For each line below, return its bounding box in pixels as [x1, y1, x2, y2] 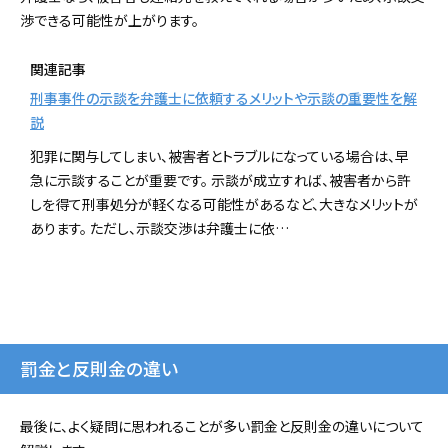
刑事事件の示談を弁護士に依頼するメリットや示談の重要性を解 [30, 88, 417, 109]
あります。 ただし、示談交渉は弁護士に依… [30, 218, 289, 239]
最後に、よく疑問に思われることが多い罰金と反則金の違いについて [20, 416, 424, 437]
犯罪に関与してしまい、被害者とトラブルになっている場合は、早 [30, 146, 409, 167]
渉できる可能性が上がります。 [20, 10, 199, 31]
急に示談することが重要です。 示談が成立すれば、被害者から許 [30, 170, 411, 191]
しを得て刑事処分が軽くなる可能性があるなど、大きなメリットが [30, 194, 418, 215]
